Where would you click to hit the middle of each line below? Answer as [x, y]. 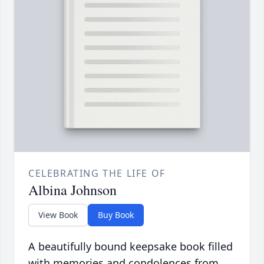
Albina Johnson [72, 190]
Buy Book [116, 215]
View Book [58, 215]
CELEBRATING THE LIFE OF [97, 174]
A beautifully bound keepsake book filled [131, 247]
